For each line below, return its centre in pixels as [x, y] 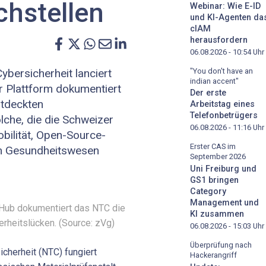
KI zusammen [217, 214]
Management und [224, 203]
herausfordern [219, 40]
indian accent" [214, 81]
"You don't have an [221, 71]
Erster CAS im [213, 147]
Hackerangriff [213, 255]
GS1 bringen [214, 180]
